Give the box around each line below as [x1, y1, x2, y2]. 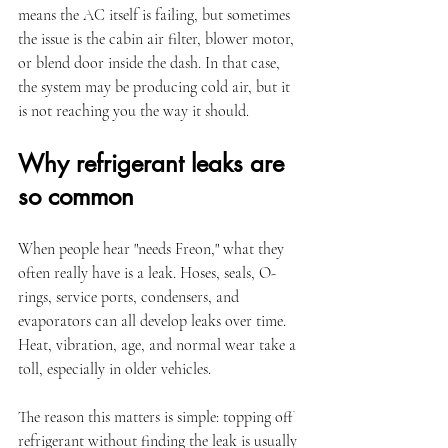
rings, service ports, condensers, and [18, 287, 243, 307]
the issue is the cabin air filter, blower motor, [18, 29, 298, 49]
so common [18, 181, 134, 212]
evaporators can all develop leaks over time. [18, 311, 290, 331]
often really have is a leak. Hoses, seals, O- [18, 263, 276, 283]
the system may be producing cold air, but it [18, 77, 294, 97]
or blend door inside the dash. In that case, [18, 53, 284, 73]
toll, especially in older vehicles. [18, 359, 211, 379]
